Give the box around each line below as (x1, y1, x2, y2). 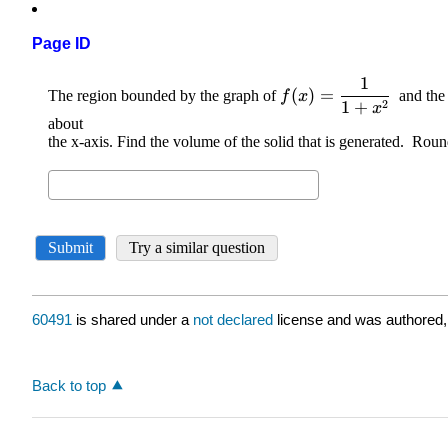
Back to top (32, 376, 106, 394)
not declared (193, 311, 277, 329)
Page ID (32, 35, 91, 53)
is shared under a (72, 311, 193, 329)
